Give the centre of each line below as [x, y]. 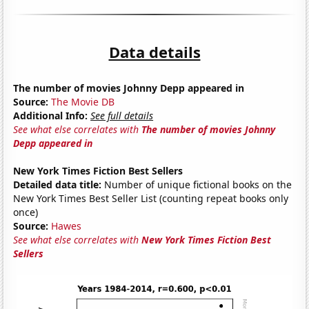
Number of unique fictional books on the [197, 184]
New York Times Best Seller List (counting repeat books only [151, 198]
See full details [122, 115]
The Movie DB [83, 101]
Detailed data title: [58, 184]
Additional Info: [51, 115]
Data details [154, 51]
